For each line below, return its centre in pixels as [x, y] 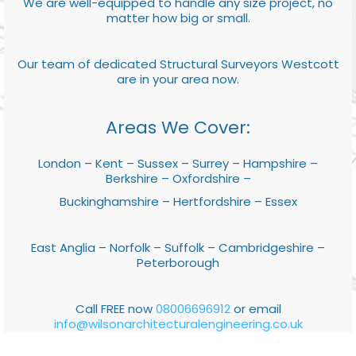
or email [255, 309]
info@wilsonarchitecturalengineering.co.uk [178, 324]
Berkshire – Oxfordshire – [178, 179]
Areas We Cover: [178, 128]
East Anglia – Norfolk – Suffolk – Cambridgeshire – [178, 248]
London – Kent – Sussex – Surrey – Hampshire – [178, 164]
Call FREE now [115, 309]
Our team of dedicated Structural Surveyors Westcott [178, 64]
